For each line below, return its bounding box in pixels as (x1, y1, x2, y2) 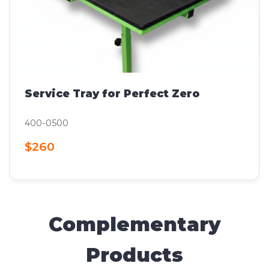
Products (86, 243, 183, 267)
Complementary (48, 213, 221, 237)
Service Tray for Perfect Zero (25, 86, 200, 100)
